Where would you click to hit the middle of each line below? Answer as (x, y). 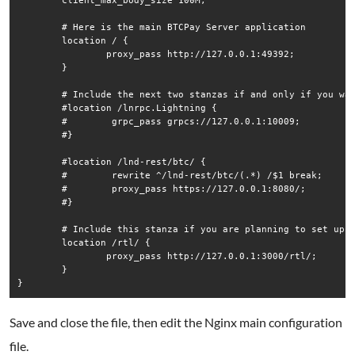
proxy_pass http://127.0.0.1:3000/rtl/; (167, 256)
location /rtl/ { (84, 242)
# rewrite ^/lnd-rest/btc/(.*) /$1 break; (170, 175)
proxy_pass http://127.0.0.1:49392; (156, 54)
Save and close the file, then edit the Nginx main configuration (176, 322)
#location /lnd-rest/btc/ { (112, 162)
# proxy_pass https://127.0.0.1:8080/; (162, 189)
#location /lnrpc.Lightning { (117, 108)
